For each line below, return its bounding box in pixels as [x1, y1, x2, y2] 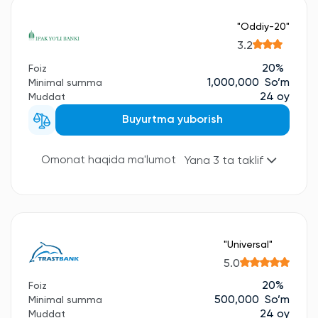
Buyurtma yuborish [121, 114, 223, 126]
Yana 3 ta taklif [185, 155, 266, 168]
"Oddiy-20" [237, 22, 290, 33]
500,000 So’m [214, 295, 290, 307]
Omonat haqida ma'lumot [41, 155, 176, 167]
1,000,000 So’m [207, 77, 290, 89]
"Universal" [224, 239, 273, 250]
